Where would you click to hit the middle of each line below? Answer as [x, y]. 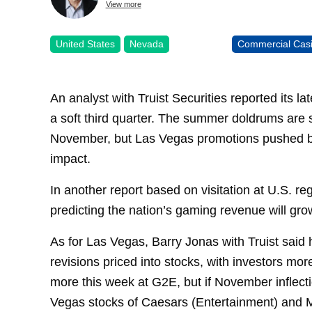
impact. [70, 159]
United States [85, 44]
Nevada [147, 44]
